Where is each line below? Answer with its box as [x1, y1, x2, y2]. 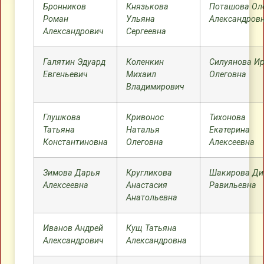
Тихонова [209, 113, 246, 123]
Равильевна [209, 180, 256, 190]
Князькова [126, 2, 169, 12]
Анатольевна [126, 193, 177, 203]
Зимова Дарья [43, 168, 100, 178]
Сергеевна [126, 27, 166, 37]
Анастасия [126, 180, 167, 190]
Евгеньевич [43, 70, 88, 80]
